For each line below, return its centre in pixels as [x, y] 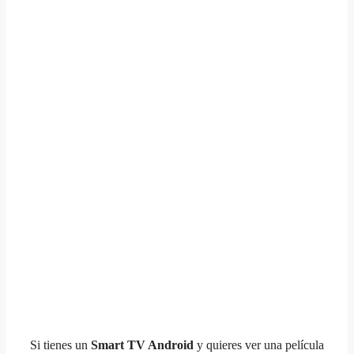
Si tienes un [60, 345]
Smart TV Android [142, 345]
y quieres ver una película [259, 345]
